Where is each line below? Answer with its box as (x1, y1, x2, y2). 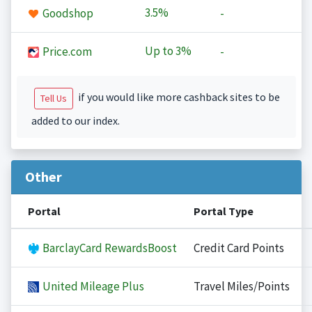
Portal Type (193, 204, 253, 219)
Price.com (40, 44, 92, 60)
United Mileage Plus (40, 279, 144, 295)
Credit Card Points (193, 240, 284, 256)
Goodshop (40, 6, 93, 22)
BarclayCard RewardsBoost (40, 240, 177, 256)
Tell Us (40, 92, 67, 105)
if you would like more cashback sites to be (75, 90, 280, 104)
